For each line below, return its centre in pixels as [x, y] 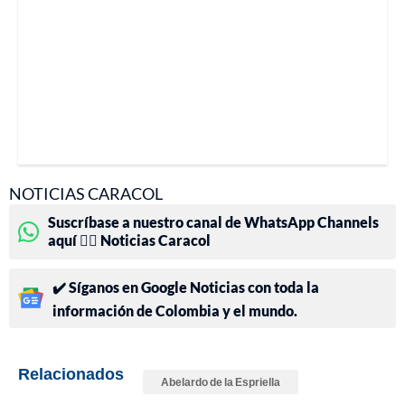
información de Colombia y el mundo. [175, 310]
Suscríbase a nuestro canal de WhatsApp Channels [213, 221]
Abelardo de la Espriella [221, 381]
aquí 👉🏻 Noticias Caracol [129, 240]
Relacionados [71, 373]
